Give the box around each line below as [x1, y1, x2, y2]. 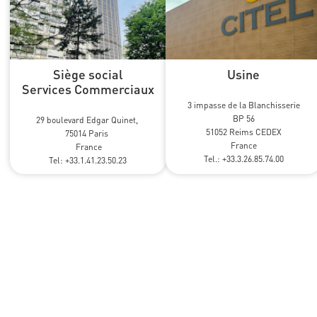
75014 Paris [65, 128, 110, 139]
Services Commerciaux [21, 81, 154, 98]
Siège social [52, 66, 123, 83]
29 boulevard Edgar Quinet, [35, 115, 140, 126]
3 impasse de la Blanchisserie [187, 100, 300, 111]
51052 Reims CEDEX [205, 127, 282, 138]
